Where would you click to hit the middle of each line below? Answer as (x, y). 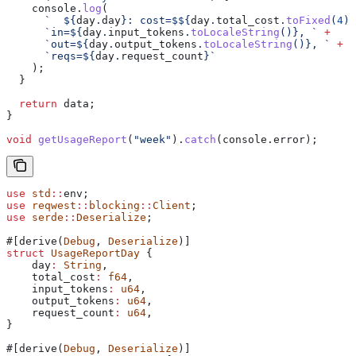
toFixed (308, 20)
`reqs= (44, 56)
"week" (153, 139)
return (32, 103)
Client (172, 205)
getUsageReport (79, 139)
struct (25, 253)
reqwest (51, 205)
